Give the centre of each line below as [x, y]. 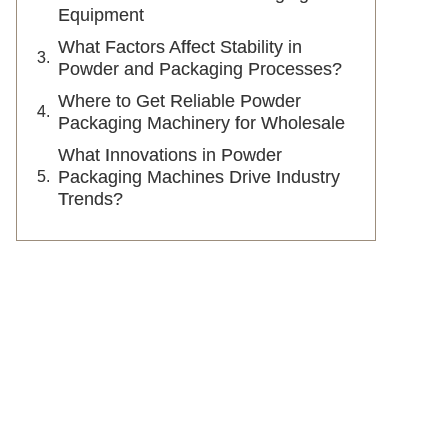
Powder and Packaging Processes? [202, 69]
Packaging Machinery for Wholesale [204, 123]
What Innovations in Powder [170, 155]
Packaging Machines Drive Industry [199, 177]
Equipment [103, 15]
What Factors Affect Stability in [180, 47]
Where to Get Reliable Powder [179, 101]
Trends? [93, 199]
